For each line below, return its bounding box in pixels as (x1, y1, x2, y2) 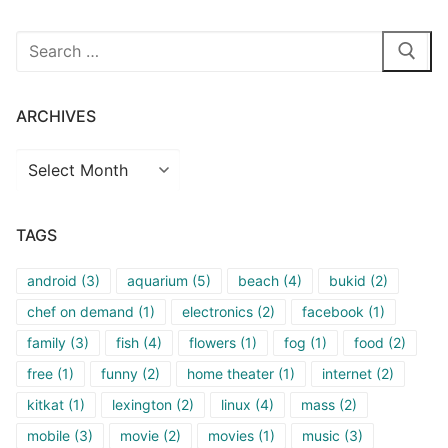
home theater (187, 364, 274, 382)
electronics (182, 302, 253, 320)
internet (322, 364, 372, 382)
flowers (189, 333, 236, 351)
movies (208, 426, 254, 444)
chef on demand (27, 302, 134, 320)
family (27, 333, 66, 351)
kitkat (27, 395, 64, 413)
